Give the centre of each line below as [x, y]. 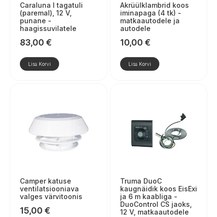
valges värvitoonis [51, 196]
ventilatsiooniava [49, 188]
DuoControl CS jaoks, [156, 204]
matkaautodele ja [150, 21]
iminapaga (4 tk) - [150, 13]
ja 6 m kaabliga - [148, 196]
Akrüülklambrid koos [154, 5]
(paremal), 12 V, [46, 13]
